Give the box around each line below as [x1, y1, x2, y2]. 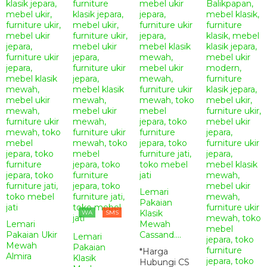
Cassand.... [139, 229, 181, 240]
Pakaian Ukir [6, 229, 57, 240]
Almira [6, 251, 32, 262]
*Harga [139, 246, 168, 257]
